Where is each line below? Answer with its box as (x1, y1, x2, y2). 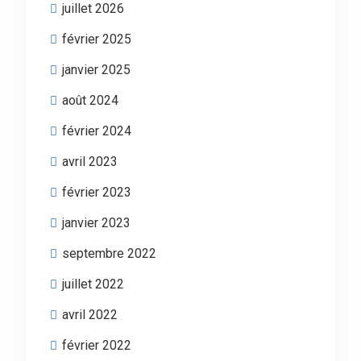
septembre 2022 (61, 246, 156, 261)
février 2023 (61, 185, 131, 200)
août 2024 (61, 93, 118, 108)
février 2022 (61, 338, 131, 353)
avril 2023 (61, 154, 118, 169)
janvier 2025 (61, 62, 131, 77)
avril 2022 (61, 307, 118, 322)
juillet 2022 (61, 276, 124, 292)
